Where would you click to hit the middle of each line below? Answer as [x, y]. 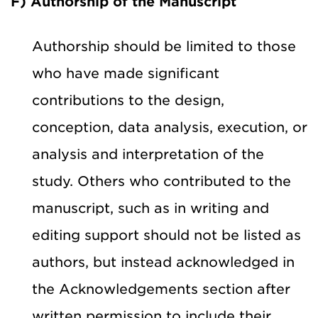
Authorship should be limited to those [164, 46]
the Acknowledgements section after [161, 289]
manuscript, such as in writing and [150, 208]
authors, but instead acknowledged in [163, 262]
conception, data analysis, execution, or [170, 127]
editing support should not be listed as [166, 235]
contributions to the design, [128, 100]
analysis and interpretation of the [148, 154]
